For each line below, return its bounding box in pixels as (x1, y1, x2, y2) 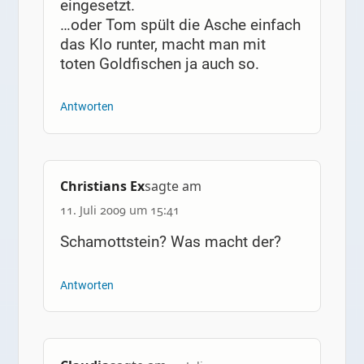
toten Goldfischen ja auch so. (59, 54, 259, 73)
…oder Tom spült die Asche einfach (59, 15, 301, 34)
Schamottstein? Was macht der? (59, 232, 281, 252)
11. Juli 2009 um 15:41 (59, 201, 180, 218)
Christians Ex (59, 176, 145, 195)
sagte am (144, 176, 201, 195)
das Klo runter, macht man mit (59, 34, 266, 54)
